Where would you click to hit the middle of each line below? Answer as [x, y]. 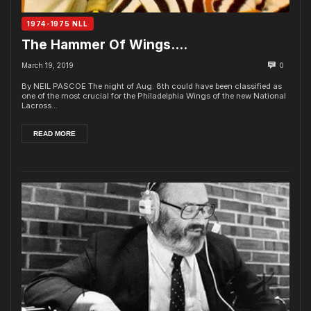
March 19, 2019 [48, 65]
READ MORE [54, 133]
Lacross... [40, 105]
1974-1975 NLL [58, 24]
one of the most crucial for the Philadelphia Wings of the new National [154, 95]
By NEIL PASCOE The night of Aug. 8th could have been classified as [152, 86]
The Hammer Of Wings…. [104, 44]
